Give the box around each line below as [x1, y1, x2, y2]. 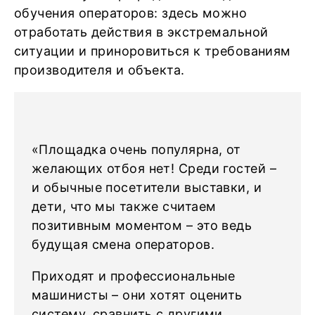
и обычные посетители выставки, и [32, 180, 262, 195]
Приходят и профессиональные [32, 269, 236, 283]
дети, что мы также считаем [32, 199, 217, 214]
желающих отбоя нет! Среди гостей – [32, 161, 276, 176]
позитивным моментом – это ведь [32, 218, 252, 233]
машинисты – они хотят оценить [32, 288, 243, 302]
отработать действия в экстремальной [14, 25, 269, 39]
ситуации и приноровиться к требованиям [14, 44, 291, 58]
